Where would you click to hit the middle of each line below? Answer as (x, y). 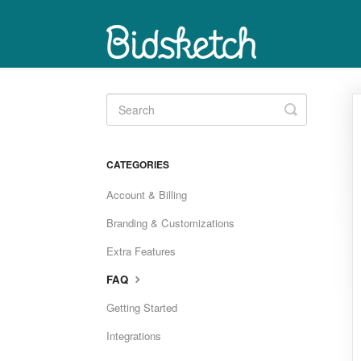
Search (313, 122)
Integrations (134, 336)
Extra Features (141, 251)
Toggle (312, 109)
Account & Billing (147, 195)
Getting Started (142, 307)
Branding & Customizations (170, 223)
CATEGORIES (138, 164)
